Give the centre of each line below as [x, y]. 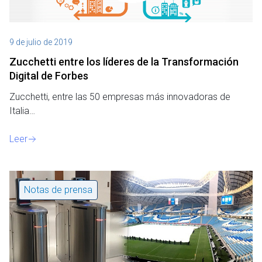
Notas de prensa [58, 189]
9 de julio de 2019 [41, 42]
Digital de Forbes [49, 75]
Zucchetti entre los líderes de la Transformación [124, 61]
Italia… [22, 111]
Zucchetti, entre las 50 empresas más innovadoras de [120, 96]
